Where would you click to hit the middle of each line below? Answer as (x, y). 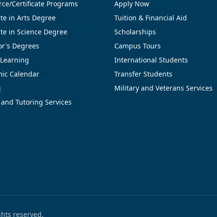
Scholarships (135, 31)
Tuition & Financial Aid (151, 17)
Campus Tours (138, 46)
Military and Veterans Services (163, 88)
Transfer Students (143, 74)
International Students (151, 60)
